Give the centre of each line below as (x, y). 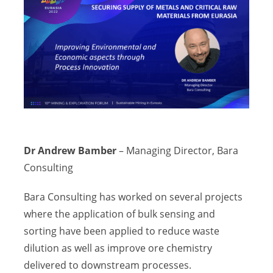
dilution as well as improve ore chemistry (118, 248)
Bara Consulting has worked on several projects (133, 197)
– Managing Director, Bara (178, 151)
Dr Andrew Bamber (70, 151)
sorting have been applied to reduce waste (122, 231)
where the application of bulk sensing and (120, 214)
